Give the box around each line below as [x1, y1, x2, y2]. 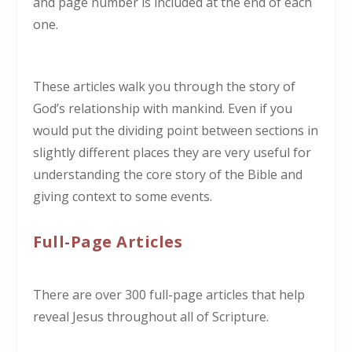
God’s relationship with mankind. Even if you [33, 100, 293, 118]
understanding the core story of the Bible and [33, 166, 303, 184]
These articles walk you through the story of [33, 78, 296, 96]
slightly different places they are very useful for [33, 144, 312, 162]
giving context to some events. [33, 188, 213, 206]
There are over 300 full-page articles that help [33, 286, 306, 304]
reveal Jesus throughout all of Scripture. [33, 308, 269, 326]
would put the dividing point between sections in [33, 122, 319, 140]
